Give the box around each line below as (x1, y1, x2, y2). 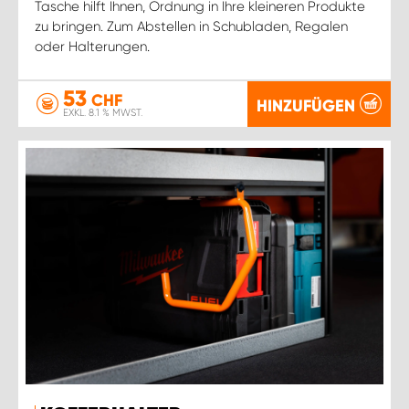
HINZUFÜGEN (257, 95, 355, 116)
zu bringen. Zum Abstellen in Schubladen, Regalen (35, 17, 348, 35)
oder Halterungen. (35, 37, 150, 55)
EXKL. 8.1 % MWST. (63, 107, 142, 119)
